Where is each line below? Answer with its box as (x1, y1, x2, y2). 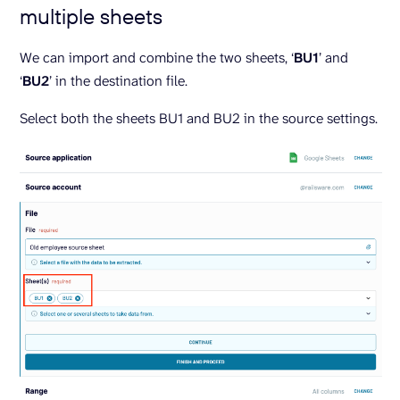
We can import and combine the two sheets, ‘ (20, 48, 294, 68)
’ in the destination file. (49, 71, 187, 91)
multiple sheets (20, 3, 168, 30)
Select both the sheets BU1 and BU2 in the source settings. (20, 109, 381, 129)
